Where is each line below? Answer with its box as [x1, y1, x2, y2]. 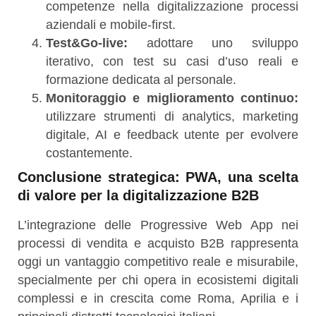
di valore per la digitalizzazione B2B [18, 187, 259, 203]
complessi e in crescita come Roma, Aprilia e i [18, 291, 298, 305]
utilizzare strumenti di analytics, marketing [46, 109, 298, 123]
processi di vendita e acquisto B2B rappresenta [18, 236, 298, 250]
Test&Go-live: [46, 35, 128, 50]
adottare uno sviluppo [128, 35, 298, 50]
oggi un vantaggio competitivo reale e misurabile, [18, 254, 298, 269]
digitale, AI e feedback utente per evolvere [46, 127, 298, 142]
